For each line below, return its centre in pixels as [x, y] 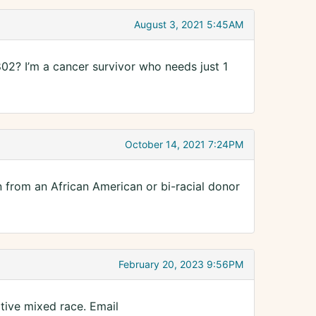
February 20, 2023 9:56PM [181, 265]
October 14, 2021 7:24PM [184, 145]
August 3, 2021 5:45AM [189, 25]
